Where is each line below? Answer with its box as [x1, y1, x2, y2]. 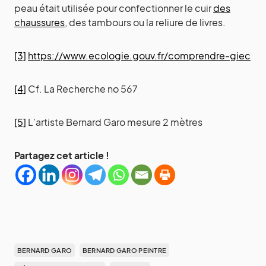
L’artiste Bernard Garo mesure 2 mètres [26, 116, 202, 129]
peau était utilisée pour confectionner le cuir [14, 2, 213, 15]
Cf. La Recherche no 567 [26, 83, 138, 96]
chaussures [14, 16, 65, 29]
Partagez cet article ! [14, 149, 109, 162]
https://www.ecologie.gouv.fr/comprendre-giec [28, 49, 251, 62]
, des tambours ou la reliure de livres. [65, 16, 226, 29]
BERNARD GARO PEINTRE [82, 246, 167, 255]
